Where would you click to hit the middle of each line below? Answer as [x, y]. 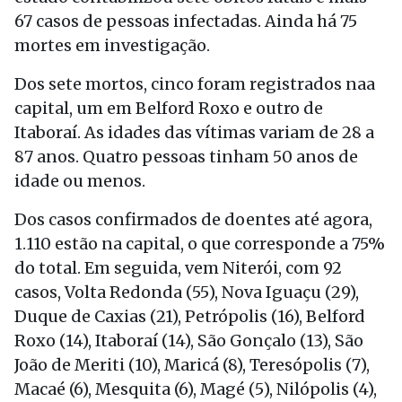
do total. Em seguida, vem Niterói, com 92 [178, 268]
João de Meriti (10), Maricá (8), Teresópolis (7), [192, 365]
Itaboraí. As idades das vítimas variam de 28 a [194, 132]
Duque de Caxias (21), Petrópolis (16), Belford [190, 316]
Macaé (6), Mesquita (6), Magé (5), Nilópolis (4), [196, 389]
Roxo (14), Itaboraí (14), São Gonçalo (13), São [189, 341]
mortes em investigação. [112, 45]
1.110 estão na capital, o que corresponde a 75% [200, 244]
